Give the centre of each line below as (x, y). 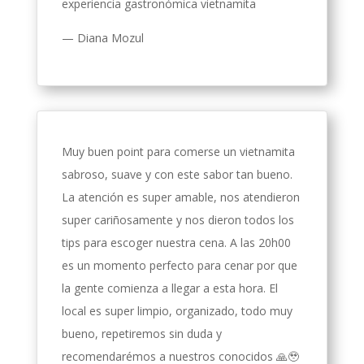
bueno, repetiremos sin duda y (141, 334)
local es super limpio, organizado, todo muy (177, 311)
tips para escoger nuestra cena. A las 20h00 (176, 243)
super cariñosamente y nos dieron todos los (178, 220)
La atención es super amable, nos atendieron (180, 197)
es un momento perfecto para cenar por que (179, 266)
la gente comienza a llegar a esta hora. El (169, 288)
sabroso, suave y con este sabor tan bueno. (177, 175)
